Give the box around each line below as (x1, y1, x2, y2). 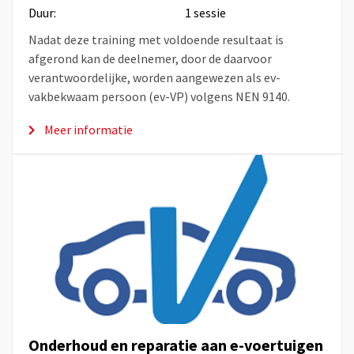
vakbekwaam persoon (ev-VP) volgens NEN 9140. (28, 88, 290, 105)
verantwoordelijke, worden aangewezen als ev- (28, 70, 281, 86)
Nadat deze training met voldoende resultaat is (28, 32, 284, 48)
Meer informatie (44, 122, 133, 138)
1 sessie (185, 5, 226, 21)
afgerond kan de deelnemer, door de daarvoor (28, 51, 272, 67)
